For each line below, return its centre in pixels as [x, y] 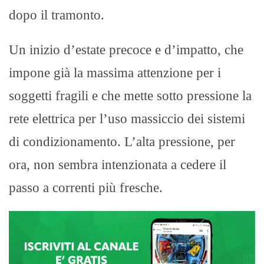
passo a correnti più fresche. [86, 188]
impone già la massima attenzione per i [115, 73]
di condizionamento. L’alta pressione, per [122, 142]
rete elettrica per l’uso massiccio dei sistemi [127, 119]
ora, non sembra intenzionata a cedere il [118, 165]
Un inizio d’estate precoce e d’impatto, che [126, 50]
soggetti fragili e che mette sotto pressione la [130, 96]
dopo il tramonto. [57, 15]
